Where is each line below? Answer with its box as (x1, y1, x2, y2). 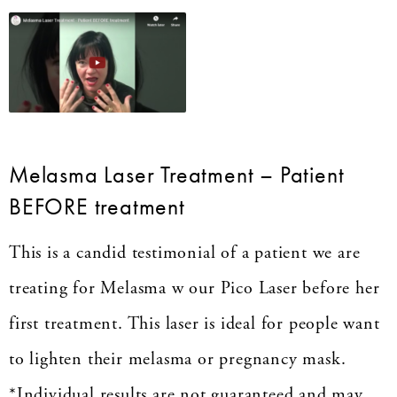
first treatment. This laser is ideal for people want (9, 313, 380, 336)
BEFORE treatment (9, 191, 185, 222)
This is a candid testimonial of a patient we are (9, 242, 361, 265)
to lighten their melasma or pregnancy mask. (9, 348, 346, 371)
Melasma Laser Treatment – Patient (9, 160, 345, 191)
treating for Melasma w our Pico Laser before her (9, 277, 380, 300)
